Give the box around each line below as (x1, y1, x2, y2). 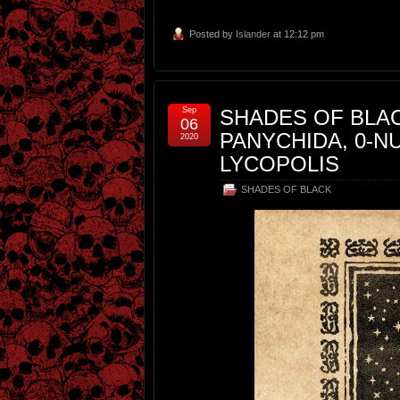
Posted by (189, 29, 236, 40)
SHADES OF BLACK (241, 184, 331, 196)
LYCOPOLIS (220, 152, 339, 177)
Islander (236, 29, 271, 40)
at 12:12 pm (271, 29, 324, 40)
